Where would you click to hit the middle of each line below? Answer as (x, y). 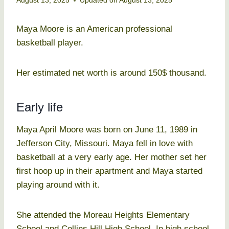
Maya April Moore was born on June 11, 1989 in (107, 130)
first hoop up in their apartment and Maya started (109, 171)
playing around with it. (58, 185)
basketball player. (50, 43)
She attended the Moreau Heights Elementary (103, 215)
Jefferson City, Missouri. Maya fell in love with (105, 144)
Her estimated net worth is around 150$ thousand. (111, 73)
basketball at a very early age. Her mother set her (111, 157)
